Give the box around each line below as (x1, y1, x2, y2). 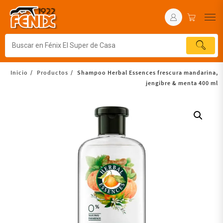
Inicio (10, 68, 28, 76)
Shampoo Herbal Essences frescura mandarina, (77, 68, 218, 76)
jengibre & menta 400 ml (146, 79, 218, 87)
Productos (37, 68, 68, 76)
